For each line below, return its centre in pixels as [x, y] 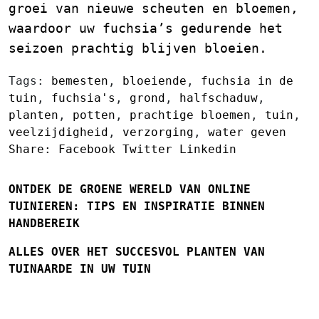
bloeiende [155, 81]
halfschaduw [219, 98]
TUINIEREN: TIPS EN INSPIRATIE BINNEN [137, 206]
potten [94, 115]
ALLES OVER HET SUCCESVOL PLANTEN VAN [137, 252]
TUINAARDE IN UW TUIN [80, 269]
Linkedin [208, 149]
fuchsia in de [247, 81]
